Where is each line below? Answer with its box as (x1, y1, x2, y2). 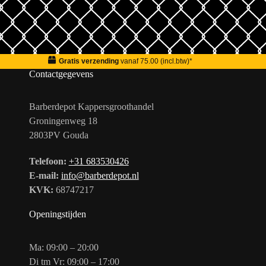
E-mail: (28, 170, 59, 181)
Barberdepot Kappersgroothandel (28, 102, 154, 112)
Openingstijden (28, 209, 86, 220)
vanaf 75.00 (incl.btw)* (118, 57, 192, 66)
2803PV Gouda (28, 130, 88, 141)
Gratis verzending (58, 57, 119, 66)
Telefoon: (28, 156, 66, 167)
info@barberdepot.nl (61, 170, 139, 181)
